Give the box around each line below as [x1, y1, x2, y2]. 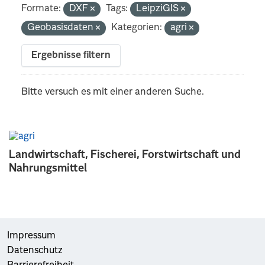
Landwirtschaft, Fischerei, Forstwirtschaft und [9, 149, 241, 160]
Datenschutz [7, 245, 63, 256]
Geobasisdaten [27, 22, 96, 33]
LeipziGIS [136, 4, 182, 14]
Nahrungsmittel [9, 163, 87, 174]
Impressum [7, 231, 56, 241]
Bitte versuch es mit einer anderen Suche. [21, 87, 205, 97]
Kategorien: [111, 22, 163, 33]
